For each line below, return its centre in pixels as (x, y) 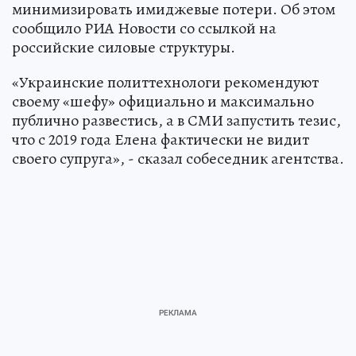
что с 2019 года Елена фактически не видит (161, 139)
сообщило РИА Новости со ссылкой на (144, 28)
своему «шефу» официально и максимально (163, 101)
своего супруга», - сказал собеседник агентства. (178, 158)
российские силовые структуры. (124, 47)
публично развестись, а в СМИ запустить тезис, (176, 120)
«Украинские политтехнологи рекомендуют (165, 82)
